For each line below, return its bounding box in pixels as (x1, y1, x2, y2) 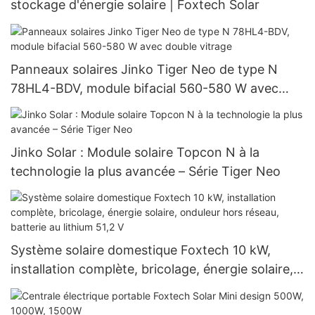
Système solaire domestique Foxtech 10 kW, (11, 243, 271, 258)
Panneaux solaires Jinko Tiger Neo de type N (11, 61, 278, 77)
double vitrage (11, 99, 96, 115)
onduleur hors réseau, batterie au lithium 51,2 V (11, 281, 289, 296)
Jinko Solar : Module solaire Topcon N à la (11, 144, 259, 160)
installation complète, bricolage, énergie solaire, (11, 262, 293, 277)
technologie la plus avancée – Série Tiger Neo (11, 163, 281, 179)
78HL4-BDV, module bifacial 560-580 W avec (11, 80, 278, 96)
